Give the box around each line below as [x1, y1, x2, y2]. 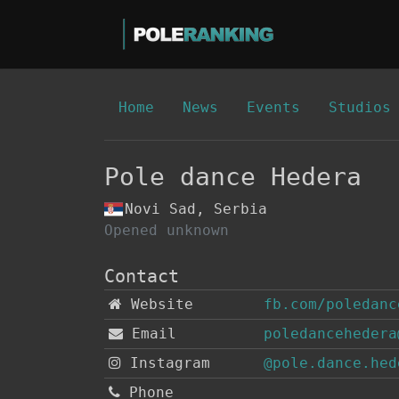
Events [247, 99, 300, 116]
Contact [104, 265, 179, 287]
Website [121, 296, 193, 313]
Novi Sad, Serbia [125, 200, 268, 217]
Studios [329, 99, 391, 116]
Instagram [120, 354, 210, 371]
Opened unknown [104, 222, 229, 239]
